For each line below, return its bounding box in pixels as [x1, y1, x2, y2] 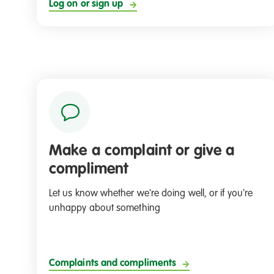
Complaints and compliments [49, 259, 177, 269]
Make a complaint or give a [49, 143, 235, 159]
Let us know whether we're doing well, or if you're [49, 189, 253, 199]
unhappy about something [49, 204, 160, 214]
